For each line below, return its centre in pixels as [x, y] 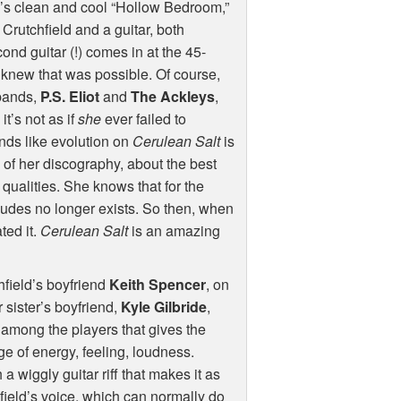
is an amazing [175, 231]
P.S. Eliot [70, 97]
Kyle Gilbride [164, 307]
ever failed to [144, 119]
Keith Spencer [158, 285]
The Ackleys [173, 97]
